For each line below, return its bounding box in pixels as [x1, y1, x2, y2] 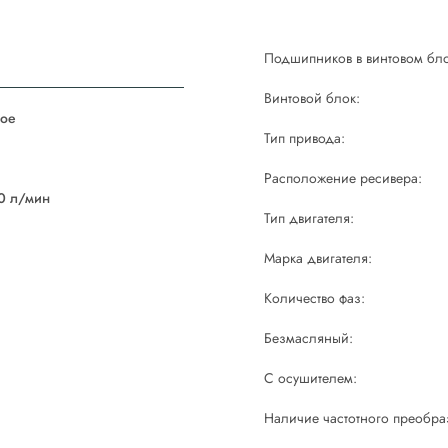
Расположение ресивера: [264, 168, 422, 188]
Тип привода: [264, 128, 345, 148]
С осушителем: [264, 368, 357, 388]
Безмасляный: [264, 328, 353, 348]
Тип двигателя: [264, 208, 354, 228]
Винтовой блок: [264, 88, 360, 108]
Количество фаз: [264, 288, 365, 308]
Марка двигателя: [264, 248, 372, 268]
